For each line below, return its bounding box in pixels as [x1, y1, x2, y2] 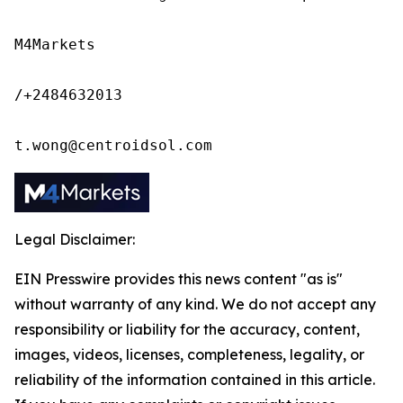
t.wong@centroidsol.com [14, 137, 212, 154]
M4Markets [14, 36, 95, 53]
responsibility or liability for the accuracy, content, [14, 320, 360, 338]
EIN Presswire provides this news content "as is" [14, 270, 343, 288]
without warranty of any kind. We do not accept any [14, 295, 376, 313]
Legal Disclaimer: [14, 230, 135, 248]
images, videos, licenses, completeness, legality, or [14, 345, 364, 363]
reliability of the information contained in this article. [14, 371, 375, 389]
